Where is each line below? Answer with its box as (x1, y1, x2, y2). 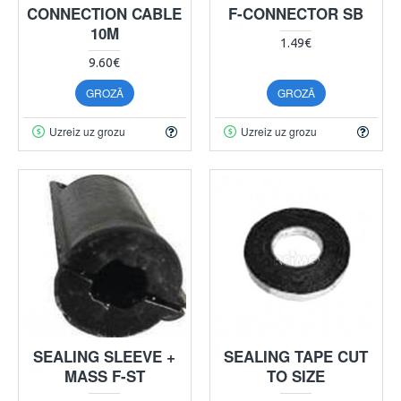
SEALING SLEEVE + (33, 345, 176, 367)
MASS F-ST (64, 364, 145, 387)
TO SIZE (267, 364, 326, 387)
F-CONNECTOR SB (228, 2, 364, 24)
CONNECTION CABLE (27, 2, 183, 24)
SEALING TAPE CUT (224, 345, 369, 367)
